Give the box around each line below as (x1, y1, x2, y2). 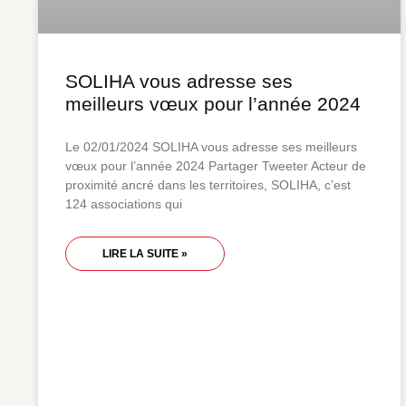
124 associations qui (65, 196, 182, 211)
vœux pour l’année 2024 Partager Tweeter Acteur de (65, 158, 366, 173)
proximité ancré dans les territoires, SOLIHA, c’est (65, 177, 351, 192)
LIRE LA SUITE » (102, 246, 188, 260)
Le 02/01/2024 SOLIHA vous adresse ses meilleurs (65, 139, 357, 154)
